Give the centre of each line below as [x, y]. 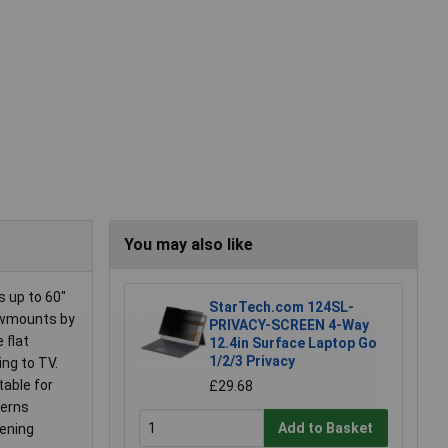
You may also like [188, 245]
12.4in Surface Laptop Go [293, 343]
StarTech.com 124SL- [281, 307]
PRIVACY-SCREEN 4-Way [289, 325]
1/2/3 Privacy [252, 361]
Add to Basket [326, 427]
